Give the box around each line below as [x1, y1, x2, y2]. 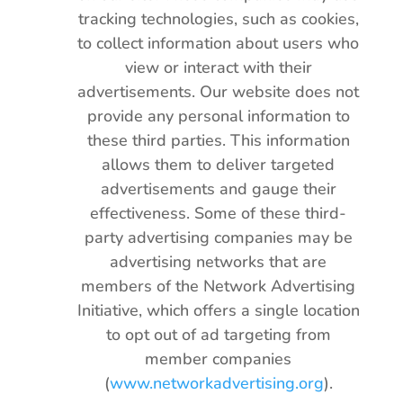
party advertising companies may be [84, 227, 353, 248]
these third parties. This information [86, 130, 350, 151]
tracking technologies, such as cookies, [77, 8, 359, 30]
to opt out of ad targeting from [105, 324, 331, 345]
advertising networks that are [110, 251, 327, 273]
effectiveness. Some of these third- [90, 202, 347, 224]
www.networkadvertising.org [109, 372, 324, 394]
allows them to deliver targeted [102, 154, 336, 175]
